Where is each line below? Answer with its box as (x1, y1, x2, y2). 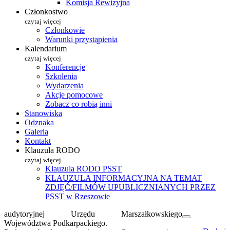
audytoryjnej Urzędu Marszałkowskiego (4, 209, 182, 218)
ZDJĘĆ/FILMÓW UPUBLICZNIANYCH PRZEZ (45, 183, 216, 191)
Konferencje (45, 63, 85, 71)
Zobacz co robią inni (45, 100, 112, 108)
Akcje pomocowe (45, 90, 103, 99)
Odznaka (25, 118, 54, 127)
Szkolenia (45, 72, 77, 81)
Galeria (25, 127, 48, 136)
